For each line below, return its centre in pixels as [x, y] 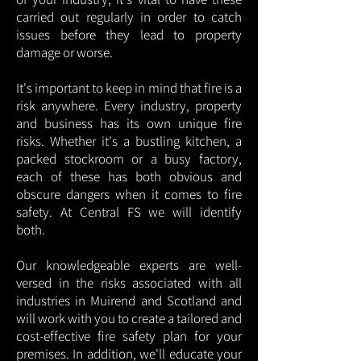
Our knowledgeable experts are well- [129, 265]
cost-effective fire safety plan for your [129, 336]
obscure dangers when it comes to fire [129, 194]
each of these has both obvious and [129, 176]
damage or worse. [66, 52]
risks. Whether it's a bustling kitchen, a [129, 141]
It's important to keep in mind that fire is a [129, 88]
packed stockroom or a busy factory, [129, 159]
